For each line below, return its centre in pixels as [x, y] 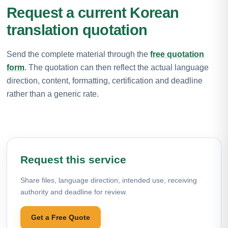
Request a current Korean [93, 12]
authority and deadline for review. [74, 192]
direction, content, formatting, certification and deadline [105, 80]
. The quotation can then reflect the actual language [117, 67]
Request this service [73, 159]
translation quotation [77, 30]
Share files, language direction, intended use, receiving [109, 180]
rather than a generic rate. [53, 94]
